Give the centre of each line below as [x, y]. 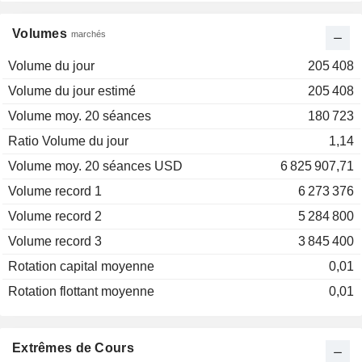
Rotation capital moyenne [81, 267]
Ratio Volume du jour [68, 141]
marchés [88, 34]
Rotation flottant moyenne [81, 292]
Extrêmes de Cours [73, 348]
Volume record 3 [55, 242]
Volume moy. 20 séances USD [95, 166]
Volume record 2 [55, 217]
